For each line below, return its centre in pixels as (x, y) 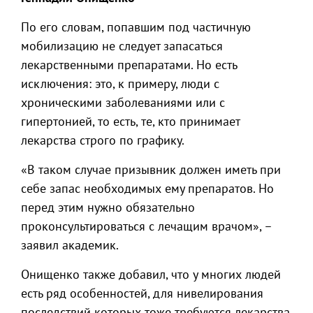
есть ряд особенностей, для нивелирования (142, 293)
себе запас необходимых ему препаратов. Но (147, 188)
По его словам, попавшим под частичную (136, 27)
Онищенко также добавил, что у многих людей (151, 274)
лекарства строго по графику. (103, 140)
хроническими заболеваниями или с (123, 102)
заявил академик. (70, 245)
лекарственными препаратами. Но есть (129, 65)
